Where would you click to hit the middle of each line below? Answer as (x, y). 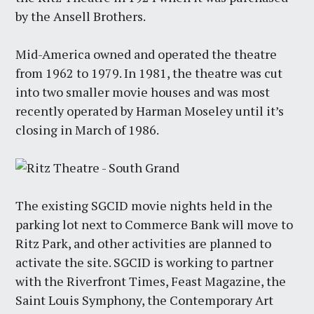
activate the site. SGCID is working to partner (145, 262)
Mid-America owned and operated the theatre (146, 54)
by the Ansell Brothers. (81, 16)
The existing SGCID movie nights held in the (144, 206)
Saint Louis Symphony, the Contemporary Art (145, 300)
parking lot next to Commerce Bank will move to (155, 225)
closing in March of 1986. (88, 130)
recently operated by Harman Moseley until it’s (150, 111)
